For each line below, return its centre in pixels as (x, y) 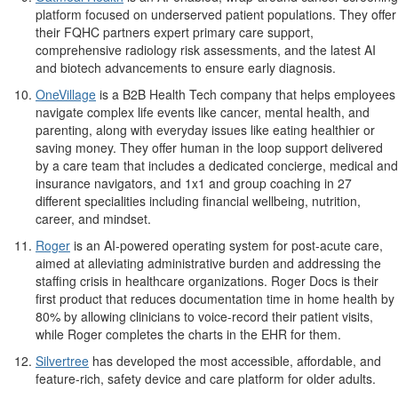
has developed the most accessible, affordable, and (235, 361)
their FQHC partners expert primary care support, (175, 32)
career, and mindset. (93, 219)
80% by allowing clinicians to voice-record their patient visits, (204, 317)
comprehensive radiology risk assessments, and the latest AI (206, 50)
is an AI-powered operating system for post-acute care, (227, 246)
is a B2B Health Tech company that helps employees (246, 95)
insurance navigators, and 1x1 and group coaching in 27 (194, 183)
